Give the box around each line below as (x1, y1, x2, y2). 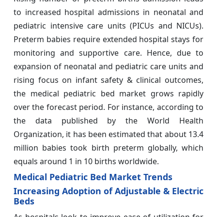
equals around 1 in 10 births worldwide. (14, 156, 159, 167)
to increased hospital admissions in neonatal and (14, 7, 203, 18)
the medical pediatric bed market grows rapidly (14, 88, 203, 99)
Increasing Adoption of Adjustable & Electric (14, 185, 203, 197)
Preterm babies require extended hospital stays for (14, 34, 203, 45)
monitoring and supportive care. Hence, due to (14, 47, 203, 59)
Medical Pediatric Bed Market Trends (14, 171, 172, 183)
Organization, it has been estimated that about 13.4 (14, 129, 203, 140)
